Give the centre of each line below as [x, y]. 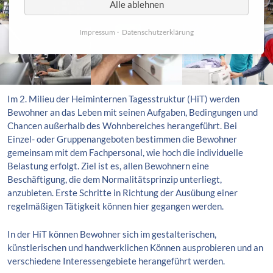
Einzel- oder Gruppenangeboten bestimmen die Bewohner [122, 139]
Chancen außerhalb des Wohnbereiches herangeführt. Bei [122, 125]
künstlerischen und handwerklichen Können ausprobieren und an [135, 247]
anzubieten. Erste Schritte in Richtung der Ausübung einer [122, 192]
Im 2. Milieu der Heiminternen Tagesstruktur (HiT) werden [123, 98]
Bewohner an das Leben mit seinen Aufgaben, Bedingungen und [133, 112]
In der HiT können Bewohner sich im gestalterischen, [112, 234]
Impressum [97, 32]
